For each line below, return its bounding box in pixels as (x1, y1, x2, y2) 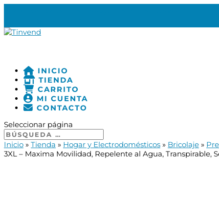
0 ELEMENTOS (4, 16, 82, 27)
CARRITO (35, 85, 79, 94)
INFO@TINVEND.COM (71, 4, 188, 16)
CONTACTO (34, 103, 88, 112)
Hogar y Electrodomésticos (63, 140, 160, 149)
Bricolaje (168, 140, 199, 149)
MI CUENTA (34, 94, 88, 103)
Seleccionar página (4, 120, 73, 129)
